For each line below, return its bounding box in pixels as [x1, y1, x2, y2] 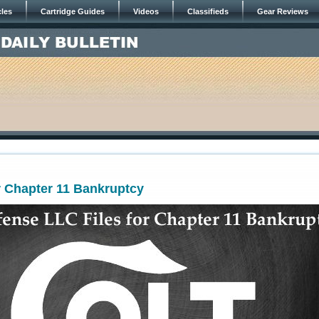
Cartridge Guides [41, 7, 105, 16]
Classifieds [187, 7, 229, 16]
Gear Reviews [257, 7, 308, 16]
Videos [133, 7, 159, 16]
